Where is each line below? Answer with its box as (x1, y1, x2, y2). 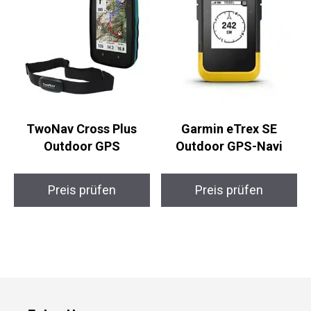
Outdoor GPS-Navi (176, 139, 283, 154)
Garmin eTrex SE (181, 121, 278, 137)
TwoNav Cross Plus (26, 121, 137, 137)
